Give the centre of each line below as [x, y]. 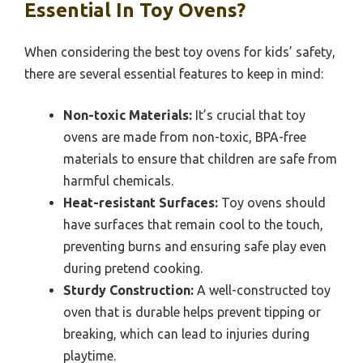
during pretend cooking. [133, 269]
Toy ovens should [272, 203]
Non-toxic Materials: [128, 115]
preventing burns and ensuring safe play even [195, 247]
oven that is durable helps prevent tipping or [192, 312]
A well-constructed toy [262, 290]
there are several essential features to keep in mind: [174, 74]
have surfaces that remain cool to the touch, [193, 225]
